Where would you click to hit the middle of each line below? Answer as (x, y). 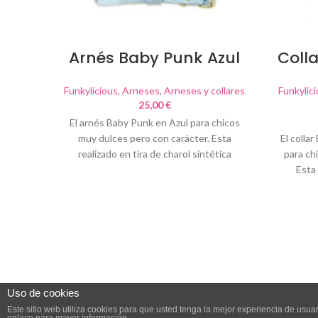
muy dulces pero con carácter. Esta (154, 138)
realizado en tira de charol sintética (154, 154)
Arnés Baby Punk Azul (154, 58)
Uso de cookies (43, 293)
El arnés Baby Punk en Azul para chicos (154, 122)
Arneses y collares (204, 91)
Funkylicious (91, 91)
